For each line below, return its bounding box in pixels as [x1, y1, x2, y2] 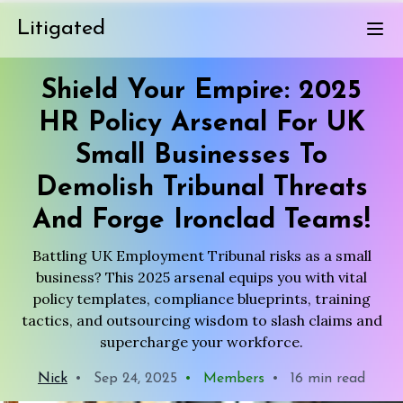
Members [199, 372, 264, 386]
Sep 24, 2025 [89, 372, 177, 386]
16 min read [286, 372, 365, 386]
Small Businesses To [76, 142, 327, 170]
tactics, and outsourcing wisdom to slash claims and [21, 311, 382, 329]
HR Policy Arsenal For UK [38, 110, 365, 138]
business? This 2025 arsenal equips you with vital [36, 268, 367, 286]
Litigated [17, 18, 106, 40]
